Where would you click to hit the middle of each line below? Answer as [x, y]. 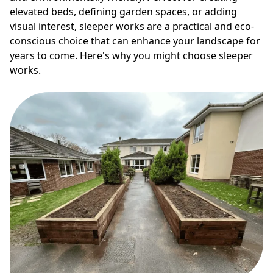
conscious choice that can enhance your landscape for [135, 41]
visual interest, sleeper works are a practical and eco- [132, 26]
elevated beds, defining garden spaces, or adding [123, 11]
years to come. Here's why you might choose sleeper [131, 55]
